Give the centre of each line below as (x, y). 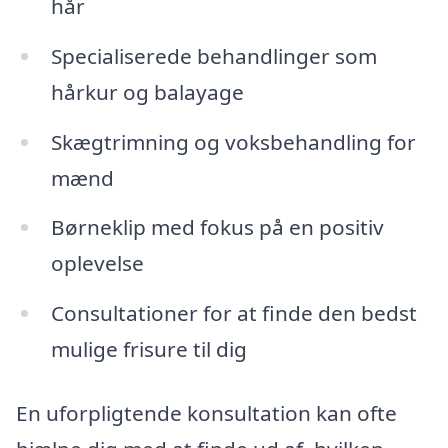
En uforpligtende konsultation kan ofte (206, 413)
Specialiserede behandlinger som (213, 55)
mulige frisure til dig (148, 349)
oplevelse (97, 263)
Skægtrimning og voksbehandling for (233, 141)
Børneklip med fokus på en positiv (217, 227)
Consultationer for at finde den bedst (233, 313)
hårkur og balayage (147, 91)
